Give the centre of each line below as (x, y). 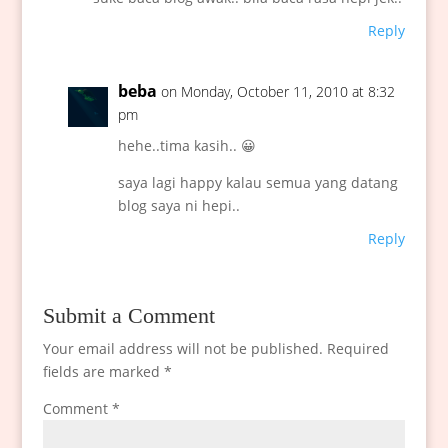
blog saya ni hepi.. (178, 206)
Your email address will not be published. (182, 349)
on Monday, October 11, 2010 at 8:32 (277, 92)
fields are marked (103, 372)
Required (357, 349)
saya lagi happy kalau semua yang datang (257, 183)
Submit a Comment (128, 316)
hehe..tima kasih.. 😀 (186, 146)
